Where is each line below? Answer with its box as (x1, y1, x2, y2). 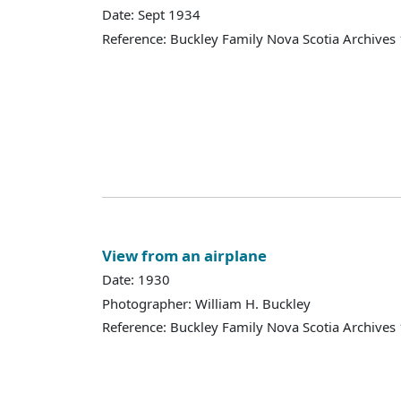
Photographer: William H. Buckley (102, 294, 311, 312)
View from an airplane (102, 244, 267, 266)
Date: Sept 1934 (102, 5, 200, 24)
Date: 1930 (102, 270, 170, 289)
